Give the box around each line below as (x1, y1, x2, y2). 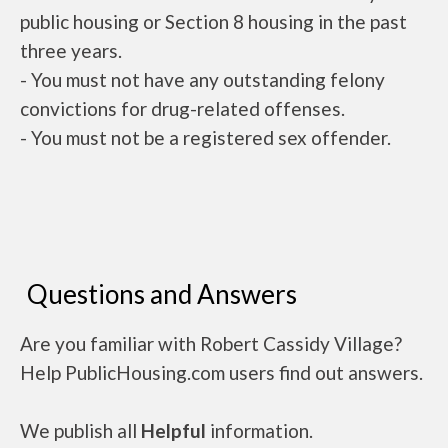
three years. (20, 39, 122, 62)
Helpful (141, 419, 206, 442)
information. (206, 419, 313, 442)
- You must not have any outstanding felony (20, 68, 385, 91)
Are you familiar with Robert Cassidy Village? (20, 332, 402, 355)
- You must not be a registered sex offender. (20, 126, 391, 149)
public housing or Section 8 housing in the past (20, 10, 407, 33)
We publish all (20, 419, 141, 442)
